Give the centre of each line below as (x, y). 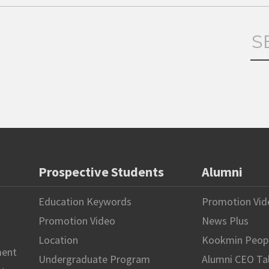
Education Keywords (85, 202)
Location (58, 240)
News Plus (225, 221)
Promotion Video (77, 221)
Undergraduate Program (94, 259)
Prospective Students (101, 172)
